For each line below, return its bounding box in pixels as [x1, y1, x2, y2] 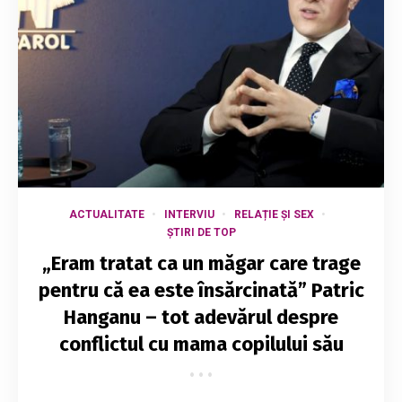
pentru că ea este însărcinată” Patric [38, 277, 364, 302]
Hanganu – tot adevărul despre [64, 304, 338, 329]
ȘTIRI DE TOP [166, 225, 236, 239]
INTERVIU [163, 207, 214, 221]
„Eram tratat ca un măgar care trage [41, 250, 361, 275]
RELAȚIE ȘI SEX [233, 207, 314, 221]
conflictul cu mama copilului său [58, 331, 344, 356]
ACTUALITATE [68, 207, 144, 221]
